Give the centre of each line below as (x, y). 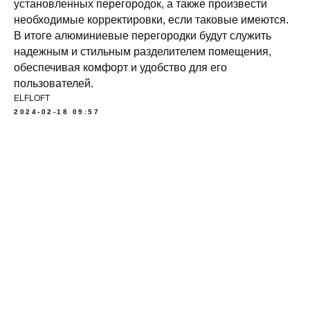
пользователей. (54, 83)
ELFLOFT (32, 98)
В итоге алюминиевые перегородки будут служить (143, 36)
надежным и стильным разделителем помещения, (143, 52)
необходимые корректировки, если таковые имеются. (151, 20)
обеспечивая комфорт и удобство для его (120, 67)
